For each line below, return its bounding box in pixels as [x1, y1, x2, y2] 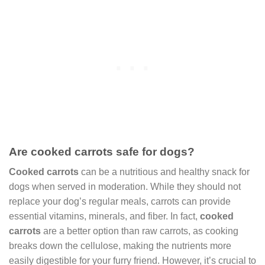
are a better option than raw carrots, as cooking [41, 226, 238, 237]
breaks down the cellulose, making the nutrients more [9, 241, 231, 251]
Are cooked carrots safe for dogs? [9, 145, 195, 158]
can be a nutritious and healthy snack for [79, 167, 250, 177]
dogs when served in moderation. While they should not [9, 182, 241, 192]
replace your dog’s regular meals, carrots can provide [9, 196, 231, 207]
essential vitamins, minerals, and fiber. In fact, [9, 211, 200, 222]
